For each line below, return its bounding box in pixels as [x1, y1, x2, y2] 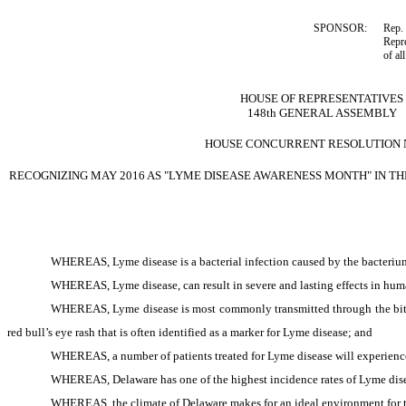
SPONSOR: [314, 22, 368, 34]
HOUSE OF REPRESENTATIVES [240, 92, 404, 105]
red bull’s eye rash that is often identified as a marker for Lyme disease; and [7, 325, 372, 339]
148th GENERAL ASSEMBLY [246, 106, 397, 120]
